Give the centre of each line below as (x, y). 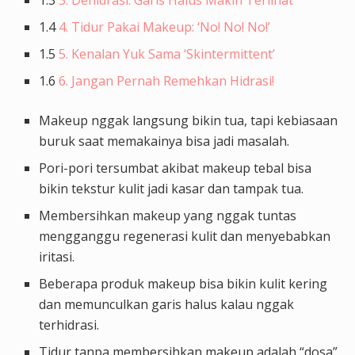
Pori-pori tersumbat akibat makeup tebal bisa (176, 168)
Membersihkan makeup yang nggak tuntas (168, 215)
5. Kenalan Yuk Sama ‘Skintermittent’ (167, 53)
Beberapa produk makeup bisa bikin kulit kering (183, 283)
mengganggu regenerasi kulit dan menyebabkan (185, 236)
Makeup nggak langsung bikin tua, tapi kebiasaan (189, 120)
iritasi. (57, 256)
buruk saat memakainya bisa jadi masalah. (164, 141)
